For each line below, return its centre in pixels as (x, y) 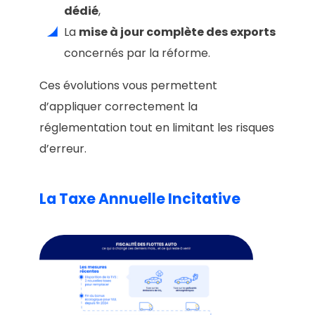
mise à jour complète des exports (177, 32)
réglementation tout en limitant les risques (157, 127)
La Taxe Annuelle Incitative (140, 199)
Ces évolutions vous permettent (128, 85)
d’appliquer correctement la (118, 106)
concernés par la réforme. (137, 53)
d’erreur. (63, 148)
